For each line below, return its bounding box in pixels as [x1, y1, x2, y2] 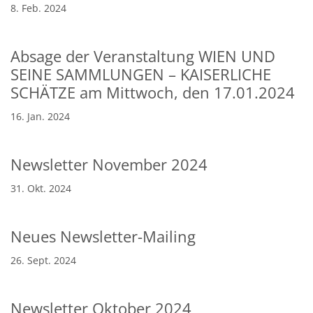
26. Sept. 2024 [10, 253, 76, 267]
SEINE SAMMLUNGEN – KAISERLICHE [10, 64, 271, 85]
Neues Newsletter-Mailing [10, 226, 196, 247]
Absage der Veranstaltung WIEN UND [10, 45, 275, 66]
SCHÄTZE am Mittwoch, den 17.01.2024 [10, 82, 295, 103]
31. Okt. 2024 [10, 181, 71, 195]
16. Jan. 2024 [10, 109, 70, 123]
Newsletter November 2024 [10, 154, 208, 175]
